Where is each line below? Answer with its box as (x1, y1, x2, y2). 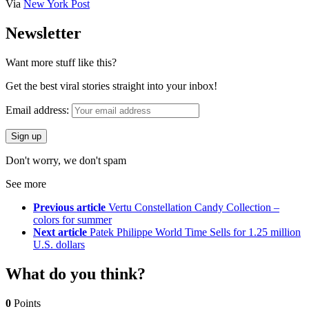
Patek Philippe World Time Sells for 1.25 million (90, 226, 301, 239)
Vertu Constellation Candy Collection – (108, 201, 279, 214)
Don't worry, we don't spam (6, 154, 126, 167)
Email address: (6, 104, 72, 117)
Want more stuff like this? (6, 57, 117, 69)
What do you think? (6, 264, 146, 283)
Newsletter (6, 24, 81, 43)
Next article (33, 226, 87, 239)
